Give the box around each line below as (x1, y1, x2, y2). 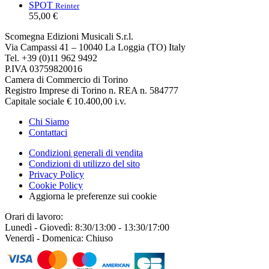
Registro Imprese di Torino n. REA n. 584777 (5, 85, 178, 95)
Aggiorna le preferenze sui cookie (29, 190, 157, 201)
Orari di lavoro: (5, 211, 63, 222)
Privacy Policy (29, 169, 84, 180)
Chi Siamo (29, 116, 69, 127)
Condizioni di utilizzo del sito (29, 158, 140, 169)
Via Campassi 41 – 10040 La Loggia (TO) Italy (5, 41, 186, 52)
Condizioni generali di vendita (29, 147, 143, 158)
